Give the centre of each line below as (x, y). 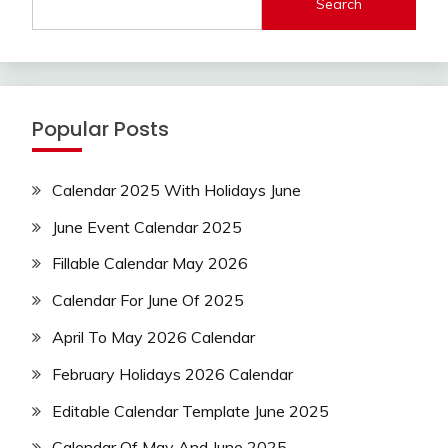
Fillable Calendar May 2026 (150, 263)
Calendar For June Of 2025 (148, 300)
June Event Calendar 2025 (147, 226)
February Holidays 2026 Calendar (172, 373)
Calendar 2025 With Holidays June (176, 189)
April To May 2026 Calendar (153, 337)
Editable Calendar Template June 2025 (190, 410)
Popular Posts (100, 128)
